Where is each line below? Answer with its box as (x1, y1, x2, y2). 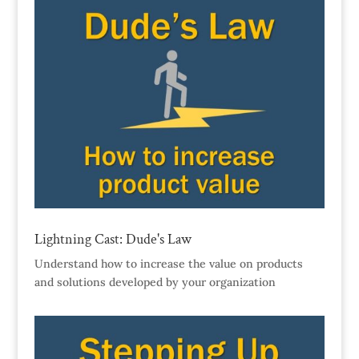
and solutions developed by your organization (34, 274, 276, 289)
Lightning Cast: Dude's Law (34, 229, 192, 248)
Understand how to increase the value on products (34, 256, 303, 271)
